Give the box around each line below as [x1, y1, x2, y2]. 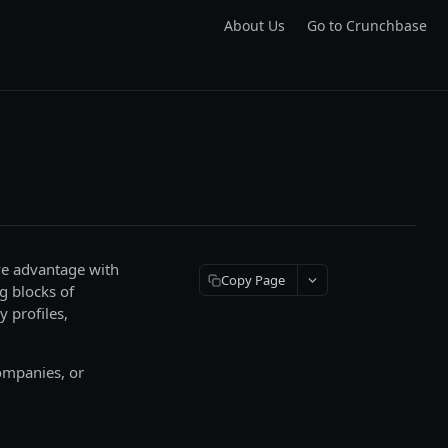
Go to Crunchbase [307, 15, 427, 35]
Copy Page [221, 270, 285, 289]
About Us [224, 15, 285, 35]
